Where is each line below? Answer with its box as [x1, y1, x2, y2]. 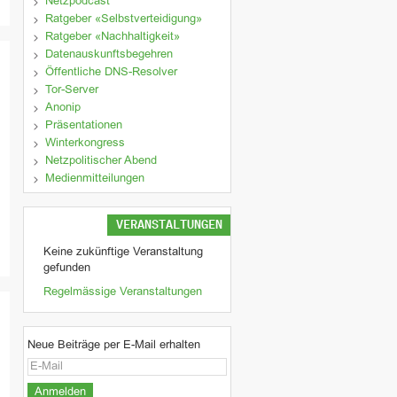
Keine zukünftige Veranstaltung [43, 247, 203, 259]
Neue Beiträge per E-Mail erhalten [27, 340, 200, 352]
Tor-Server [45, 85, 98, 97]
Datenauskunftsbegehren [45, 50, 173, 61]
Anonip [45, 103, 81, 114]
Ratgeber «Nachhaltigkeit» [45, 32, 180, 43]
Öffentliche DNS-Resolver [45, 67, 177, 79]
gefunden [43, 263, 90, 275]
